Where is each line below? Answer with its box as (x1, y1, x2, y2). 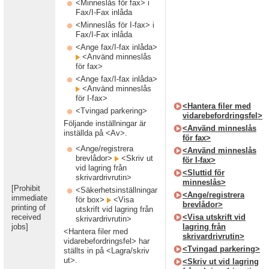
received (11, 213, 41, 222)
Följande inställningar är (64, 119, 146, 128)
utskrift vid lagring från (76, 205, 153, 214)
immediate (11, 193, 47, 202)
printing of (11, 203, 46, 212)
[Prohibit (11, 184, 40, 193)
